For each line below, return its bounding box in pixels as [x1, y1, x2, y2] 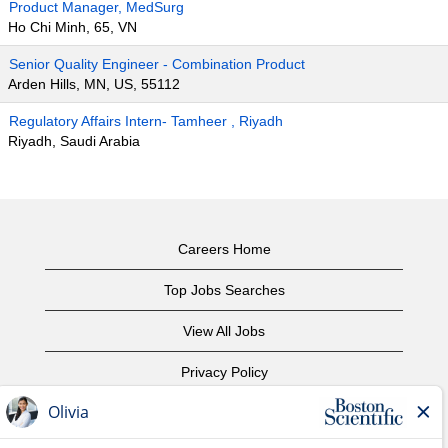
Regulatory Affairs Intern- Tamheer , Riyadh [9, 113, 283, 129]
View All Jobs [183, 323, 265, 339]
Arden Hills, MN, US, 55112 [8, 76, 180, 92]
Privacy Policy [180, 364, 268, 380]
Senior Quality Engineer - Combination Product [9, 56, 305, 72]
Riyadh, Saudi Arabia [8, 133, 140, 149]
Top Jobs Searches [163, 282, 285, 298]
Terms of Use [182, 405, 266, 421]
